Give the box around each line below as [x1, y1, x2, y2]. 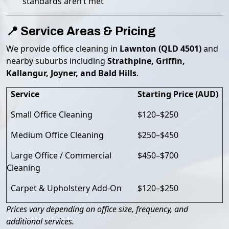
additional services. [6, 216, 74, 227]
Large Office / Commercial [7, 150, 111, 161]
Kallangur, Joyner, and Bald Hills [6, 67, 136, 79]
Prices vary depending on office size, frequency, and [6, 203, 188, 215]
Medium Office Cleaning [7, 129, 104, 141]
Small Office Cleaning [7, 109, 93, 120]
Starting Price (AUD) [138, 88, 218, 100]
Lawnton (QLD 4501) [120, 43, 201, 54]
